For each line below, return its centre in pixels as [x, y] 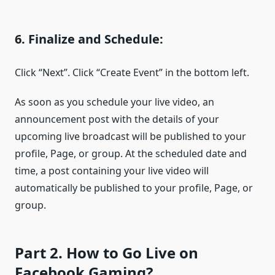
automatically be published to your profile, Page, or [134, 188]
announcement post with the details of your [117, 119]
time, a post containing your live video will [112, 170]
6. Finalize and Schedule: [89, 39]
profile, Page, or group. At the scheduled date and [131, 153]
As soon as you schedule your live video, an [114, 102]
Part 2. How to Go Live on [107, 252]
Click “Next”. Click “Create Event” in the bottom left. [132, 72]
